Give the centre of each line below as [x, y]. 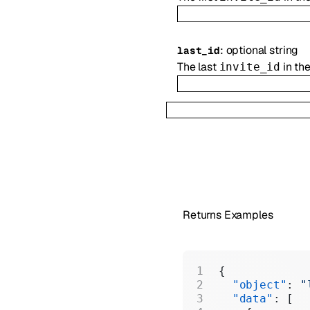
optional [248, 50]
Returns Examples [228, 215]
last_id [199, 50]
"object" [253, 285]
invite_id [250, 66]
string [284, 50]
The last [198, 66]
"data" [246, 299]
